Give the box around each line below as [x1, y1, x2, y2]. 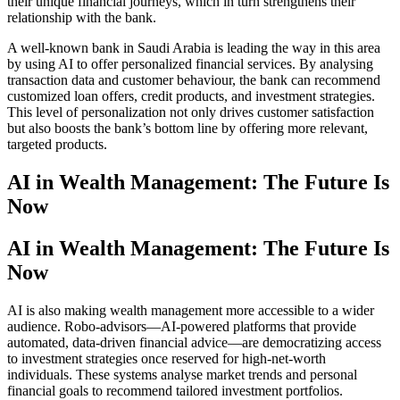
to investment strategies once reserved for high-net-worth [7, 350, 326, 366]
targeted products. [7, 136, 107, 152]
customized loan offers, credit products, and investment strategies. [7, 87, 375, 104]
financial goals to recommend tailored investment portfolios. [7, 382, 343, 398]
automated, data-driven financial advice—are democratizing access [7, 334, 381, 350]
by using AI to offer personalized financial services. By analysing [7, 55, 373, 71]
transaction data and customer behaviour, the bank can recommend [7, 71, 380, 87]
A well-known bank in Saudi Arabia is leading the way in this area [7, 39, 380, 55]
